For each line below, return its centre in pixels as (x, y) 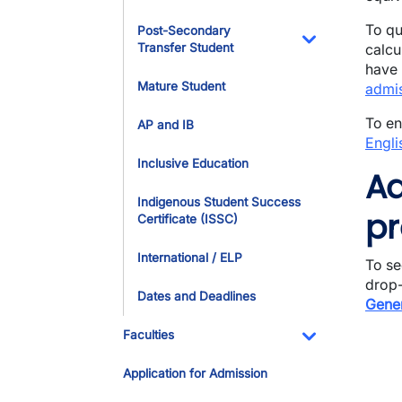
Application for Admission (195, 373)
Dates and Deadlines (197, 296)
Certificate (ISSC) (188, 219)
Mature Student (181, 86)
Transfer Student (185, 48)
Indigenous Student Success (219, 202)
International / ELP (190, 258)
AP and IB (166, 125)
